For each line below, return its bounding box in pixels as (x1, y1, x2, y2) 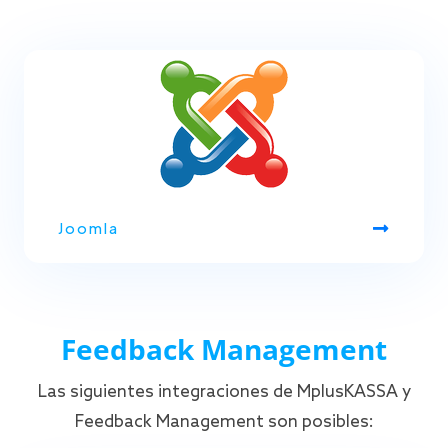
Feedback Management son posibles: (74, 411, 374, 433)
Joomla (58, 218, 119, 237)
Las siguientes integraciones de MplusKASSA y (37, 381, 411, 403)
